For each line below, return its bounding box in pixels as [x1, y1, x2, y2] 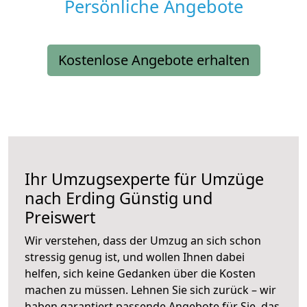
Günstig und [115, 187, 212, 210]
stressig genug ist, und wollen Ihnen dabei [25, 249, 245, 265]
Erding [66, 187, 115, 210]
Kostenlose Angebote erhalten [58, 51, 249, 70]
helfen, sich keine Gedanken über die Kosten [25, 266, 256, 282]
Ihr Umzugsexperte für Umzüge [25, 168, 264, 191]
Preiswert [25, 206, 95, 229]
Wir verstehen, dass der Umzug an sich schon [25, 233, 261, 249]
